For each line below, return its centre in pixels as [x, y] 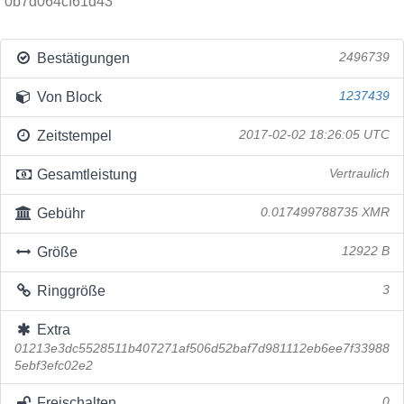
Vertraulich [359, 174]
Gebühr [59, 213]
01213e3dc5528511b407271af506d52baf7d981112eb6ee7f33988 [202, 349]
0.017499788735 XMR [325, 212]
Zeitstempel [72, 136]
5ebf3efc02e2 [54, 366]
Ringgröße [69, 291]
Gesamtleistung [85, 174]
